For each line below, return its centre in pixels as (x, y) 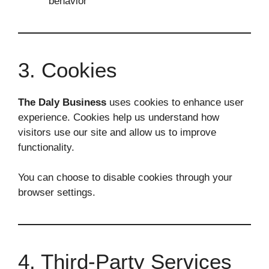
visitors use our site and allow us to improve (117, 132)
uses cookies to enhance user (175, 102)
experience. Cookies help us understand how (119, 117)
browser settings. (57, 192)
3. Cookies (68, 70)
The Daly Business (62, 102)
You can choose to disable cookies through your (125, 177)
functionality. (46, 147)
